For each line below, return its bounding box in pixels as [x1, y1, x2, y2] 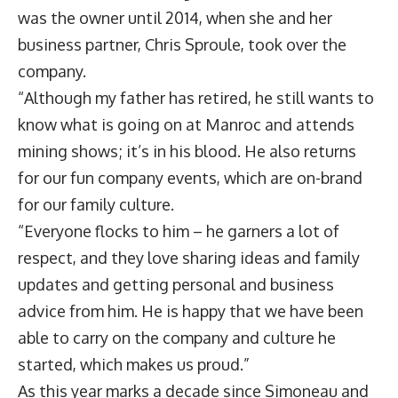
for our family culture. [18, 195, 174, 214]
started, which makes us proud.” [18, 354, 250, 374]
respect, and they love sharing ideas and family [18, 248, 360, 267]
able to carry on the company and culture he [18, 328, 336, 347]
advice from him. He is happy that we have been [18, 301, 363, 321]
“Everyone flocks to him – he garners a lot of [18, 221, 339, 241]
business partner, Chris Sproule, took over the [18, 35, 346, 54]
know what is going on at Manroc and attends [18, 115, 354, 134]
